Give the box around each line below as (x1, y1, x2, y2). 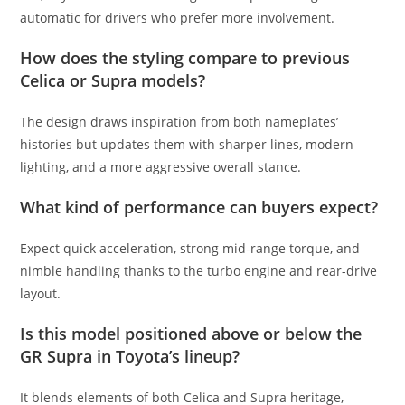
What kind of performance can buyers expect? (20, 195, 379, 218)
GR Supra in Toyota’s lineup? (20, 344, 240, 367)
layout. (20, 284, 61, 302)
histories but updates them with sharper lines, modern (20, 135, 354, 153)
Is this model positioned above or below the (20, 322, 363, 344)
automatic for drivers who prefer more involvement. (20, 8, 335, 26)
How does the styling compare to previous (20, 46, 351, 69)
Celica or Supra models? (20, 69, 206, 91)
